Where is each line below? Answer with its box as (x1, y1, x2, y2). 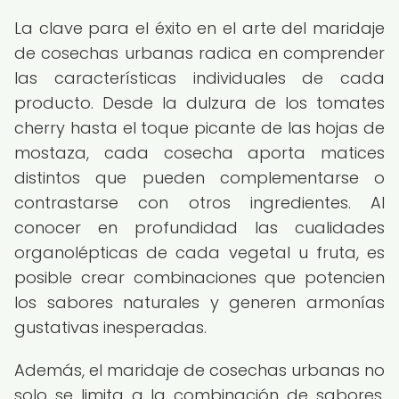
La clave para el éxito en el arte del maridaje (14, 17, 385, 39)
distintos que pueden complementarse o (14, 167, 385, 189)
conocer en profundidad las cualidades (14, 216, 385, 239)
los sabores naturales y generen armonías (14, 291, 385, 313)
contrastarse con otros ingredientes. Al (14, 191, 385, 214)
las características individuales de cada (14, 67, 385, 89)
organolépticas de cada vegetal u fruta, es (14, 241, 385, 264)
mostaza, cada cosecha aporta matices (14, 142, 385, 164)
